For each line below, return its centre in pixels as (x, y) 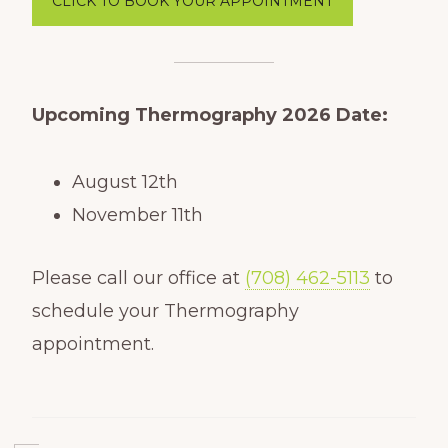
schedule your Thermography (165, 310)
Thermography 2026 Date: (261, 114)
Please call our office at (138, 277)
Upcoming (80, 114)
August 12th (124, 181)
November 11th (137, 214)
